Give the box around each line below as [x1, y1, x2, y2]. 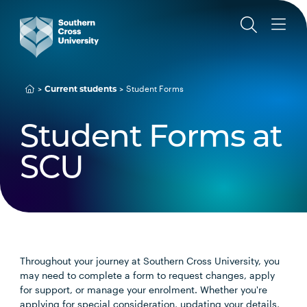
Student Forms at [20, 123, 282, 154]
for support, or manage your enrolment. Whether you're [20, 284, 268, 295]
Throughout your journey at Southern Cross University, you [20, 255, 280, 267]
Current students [45, 86, 117, 94]
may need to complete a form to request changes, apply [20, 269, 275, 281]
